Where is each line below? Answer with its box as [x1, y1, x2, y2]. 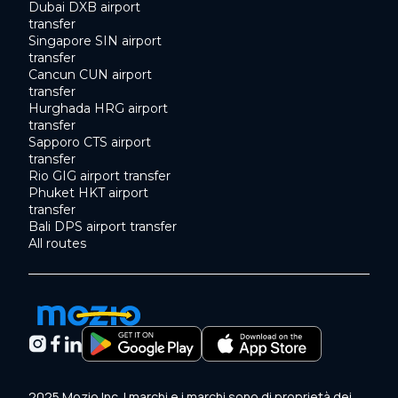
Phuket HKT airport [28, 184, 148, 201]
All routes [28, 235, 86, 251]
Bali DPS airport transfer [28, 218, 177, 235]
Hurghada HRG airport [28, 99, 168, 116]
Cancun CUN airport [28, 66, 152, 83]
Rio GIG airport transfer [28, 167, 171, 184]
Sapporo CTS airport [28, 133, 151, 150]
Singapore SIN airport [28, 32, 162, 49]
